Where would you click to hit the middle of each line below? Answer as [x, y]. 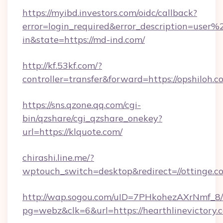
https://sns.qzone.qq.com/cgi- [82, 105]
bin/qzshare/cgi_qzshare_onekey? [92, 118]
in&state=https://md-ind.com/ [84, 40]
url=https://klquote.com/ [72, 132]
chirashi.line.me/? [58, 158]
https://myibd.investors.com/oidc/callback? [110, 13]
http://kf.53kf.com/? [62, 65]
